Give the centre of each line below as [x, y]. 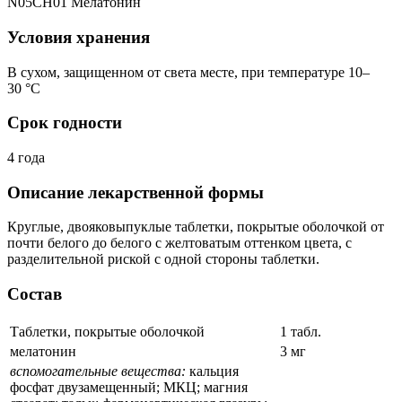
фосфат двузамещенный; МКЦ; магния [129, 387]
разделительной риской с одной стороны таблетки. [163, 259]
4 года [26, 157]
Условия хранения [79, 37]
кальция [212, 371]
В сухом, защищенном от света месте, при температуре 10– [188, 72]
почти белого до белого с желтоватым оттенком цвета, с [179, 243]
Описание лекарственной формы [135, 192]
